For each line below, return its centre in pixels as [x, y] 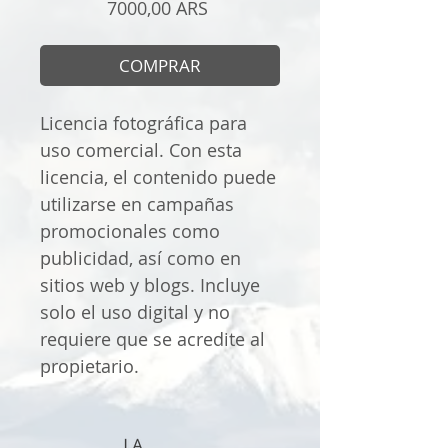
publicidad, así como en [140, 258]
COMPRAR [160, 66]
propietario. [92, 366]
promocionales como [130, 231]
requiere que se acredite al [152, 339]
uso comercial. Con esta [141, 150]
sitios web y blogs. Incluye [150, 285]
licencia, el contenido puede [158, 177]
